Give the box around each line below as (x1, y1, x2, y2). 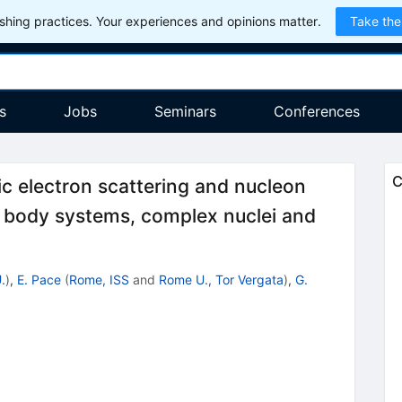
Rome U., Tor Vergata (158, 271, 284, 287)
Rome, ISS (68, 271, 129, 287)
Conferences (273, 102, 360, 120)
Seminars (153, 102, 216, 120)
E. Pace (16, 271, 61, 287)
